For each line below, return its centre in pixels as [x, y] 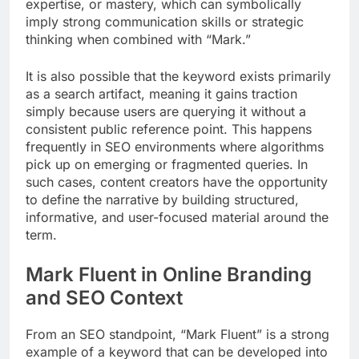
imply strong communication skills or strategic [165, 21]
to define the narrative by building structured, [162, 199]
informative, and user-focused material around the [177, 217]
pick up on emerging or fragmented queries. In [167, 164]
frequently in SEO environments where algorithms [175, 146]
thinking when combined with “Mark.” [138, 39]
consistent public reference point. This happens [169, 129]
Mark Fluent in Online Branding [169, 274]
